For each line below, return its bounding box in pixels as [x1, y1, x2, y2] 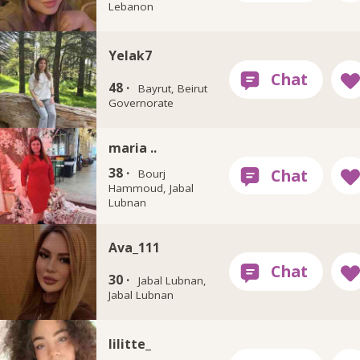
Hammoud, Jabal [108, 180, 194, 195]
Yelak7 [108, 46, 153, 64]
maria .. [108, 139, 157, 157]
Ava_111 [108, 239, 161, 257]
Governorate [108, 95, 174, 110]
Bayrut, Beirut [137, 80, 207, 96]
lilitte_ [108, 335, 152, 354]
